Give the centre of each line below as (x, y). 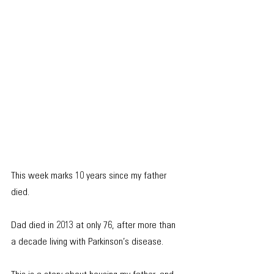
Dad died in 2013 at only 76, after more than (94, 225)
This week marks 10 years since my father (90, 176)
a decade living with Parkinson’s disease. (87, 242)
